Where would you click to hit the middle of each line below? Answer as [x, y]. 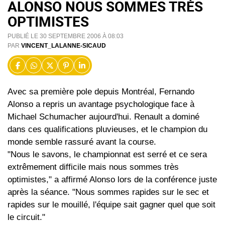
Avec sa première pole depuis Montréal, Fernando [101, 92]
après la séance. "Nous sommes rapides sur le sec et [108, 192]
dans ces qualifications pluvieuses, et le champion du [107, 130]
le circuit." [26, 217]
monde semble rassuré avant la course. [82, 142]
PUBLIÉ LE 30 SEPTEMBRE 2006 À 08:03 [66, 36]
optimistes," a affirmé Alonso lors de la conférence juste [112, 180]
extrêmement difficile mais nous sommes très [93, 167]
